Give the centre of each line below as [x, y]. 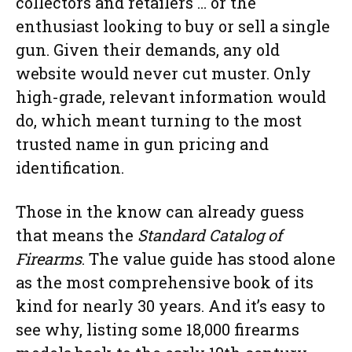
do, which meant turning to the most [159, 121]
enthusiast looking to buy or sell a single [173, 26]
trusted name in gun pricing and [142, 144]
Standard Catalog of [210, 235]
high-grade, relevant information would [171, 97]
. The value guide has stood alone [209, 259]
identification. [70, 168]
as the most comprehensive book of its [165, 282]
